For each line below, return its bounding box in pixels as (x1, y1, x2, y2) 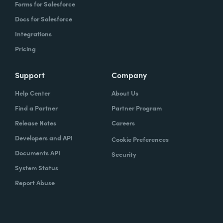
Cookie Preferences (111, 134, 169, 144)
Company (111, 69, 147, 80)
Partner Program (111, 103, 162, 112)
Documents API (15, 148, 60, 157)
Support (15, 69, 45, 80)
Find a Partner (15, 103, 58, 112)
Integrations (15, 29, 52, 38)
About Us (111, 88, 138, 98)
